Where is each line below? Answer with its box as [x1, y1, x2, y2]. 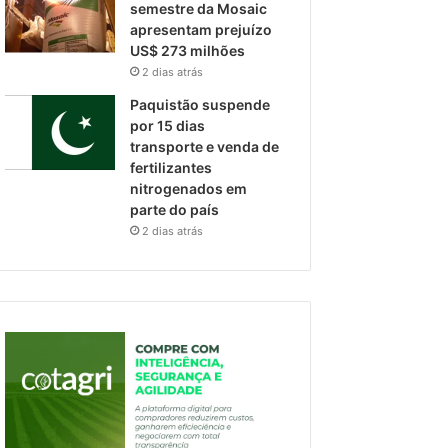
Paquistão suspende [130, 96, 271, 113]
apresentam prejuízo [130, 21, 273, 38]
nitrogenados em [130, 180, 248, 197]
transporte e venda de [130, 138, 280, 155]
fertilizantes [130, 159, 213, 176]
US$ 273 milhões [130, 42, 246, 59]
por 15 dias [130, 117, 206, 134]
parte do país [130, 201, 223, 218]
